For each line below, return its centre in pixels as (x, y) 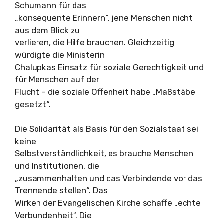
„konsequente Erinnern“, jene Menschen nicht (104, 18)
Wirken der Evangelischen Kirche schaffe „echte (108, 203)
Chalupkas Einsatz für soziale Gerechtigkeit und (109, 67)
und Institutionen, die (57, 166)
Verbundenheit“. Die (53, 215)
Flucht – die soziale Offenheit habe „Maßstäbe (105, 92)
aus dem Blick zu (47, 30)
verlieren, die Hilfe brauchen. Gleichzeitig (94, 42)
